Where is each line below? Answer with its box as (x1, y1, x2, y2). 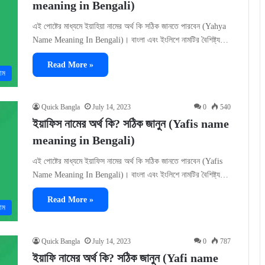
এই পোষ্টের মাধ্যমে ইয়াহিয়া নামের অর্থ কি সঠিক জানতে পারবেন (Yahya (33, 22, 226, 31)
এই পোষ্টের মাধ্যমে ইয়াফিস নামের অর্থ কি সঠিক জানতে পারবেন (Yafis (33, 156, 222, 166)
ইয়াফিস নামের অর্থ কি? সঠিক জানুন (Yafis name (33, 117, 229, 130)
